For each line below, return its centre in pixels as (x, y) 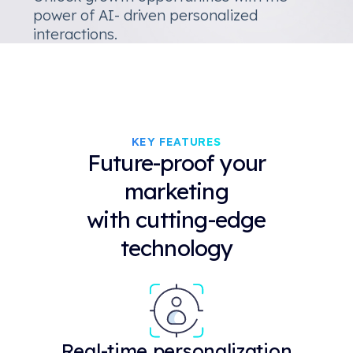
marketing (176, 191)
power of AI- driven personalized (145, 15)
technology (176, 247)
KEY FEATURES (176, 141)
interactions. (75, 33)
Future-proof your (176, 162)
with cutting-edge (176, 219)
